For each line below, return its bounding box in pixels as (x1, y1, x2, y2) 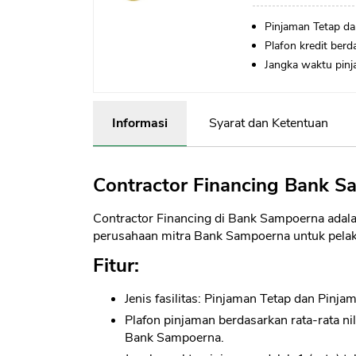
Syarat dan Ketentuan (209, 114, 328, 133)
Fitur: (93, 253, 139, 279)
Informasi (112, 114, 168, 133)
